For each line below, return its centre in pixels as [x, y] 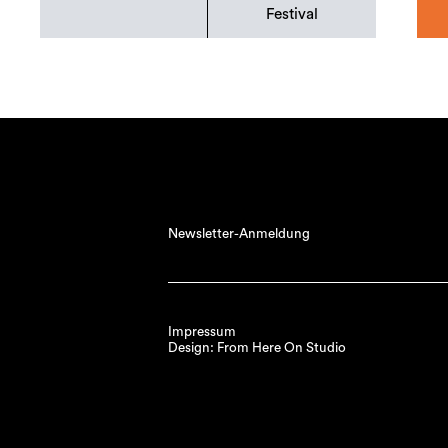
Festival [292, 15]
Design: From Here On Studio [257, 347]
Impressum [202, 331]
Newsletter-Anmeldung [239, 233]
